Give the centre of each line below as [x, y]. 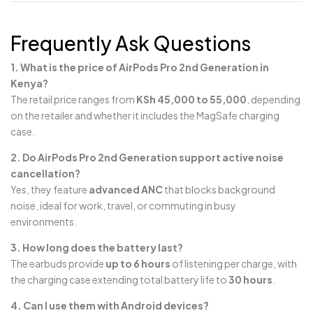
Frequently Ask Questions [131, 43]
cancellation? [45, 173]
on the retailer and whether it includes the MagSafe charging [145, 115]
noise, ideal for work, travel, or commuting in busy [123, 205]
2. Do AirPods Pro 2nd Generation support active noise [147, 157]
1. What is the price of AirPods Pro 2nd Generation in [140, 67]
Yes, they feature [50, 189]
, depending [274, 99]
